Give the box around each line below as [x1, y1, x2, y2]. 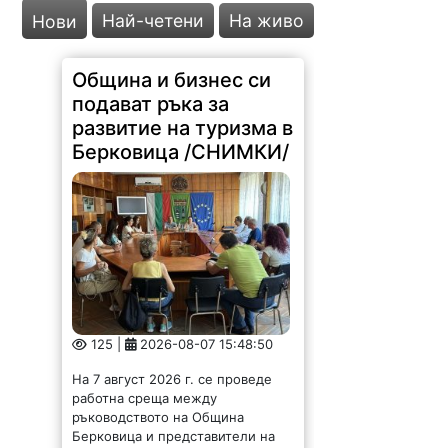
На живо [229, 9, 305, 31]
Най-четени [102, 9, 205, 31]
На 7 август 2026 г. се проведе [72, 370, 273, 387]
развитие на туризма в [72, 115, 294, 140]
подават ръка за [72, 91, 230, 116]
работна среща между [72, 389, 218, 406]
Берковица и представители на [72, 427, 276, 444]
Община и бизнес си [72, 67, 272, 92]
